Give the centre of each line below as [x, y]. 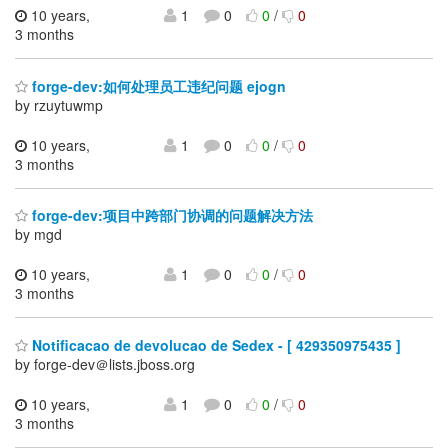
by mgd [38, 234]
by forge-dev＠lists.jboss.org [105, 363]
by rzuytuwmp [59, 104]
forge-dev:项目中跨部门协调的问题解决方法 [170, 215]
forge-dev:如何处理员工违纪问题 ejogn [157, 85]
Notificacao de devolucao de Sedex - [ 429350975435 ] [214, 344]
